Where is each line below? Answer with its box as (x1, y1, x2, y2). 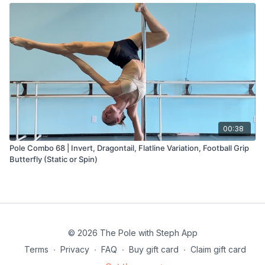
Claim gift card (190, 244, 246, 254)
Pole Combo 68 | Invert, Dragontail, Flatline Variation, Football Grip (9, 143, 249, 153)
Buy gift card (128, 244, 179, 254)
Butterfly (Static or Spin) (9, 154, 98, 164)
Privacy (60, 244, 89, 254)
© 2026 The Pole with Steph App (67, 228, 198, 238)
